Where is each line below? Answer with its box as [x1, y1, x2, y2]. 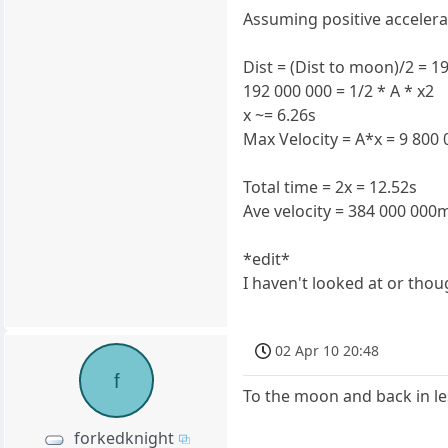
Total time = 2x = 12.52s [243, 176, 418, 198]
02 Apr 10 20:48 [275, 340, 380, 360]
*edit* [243, 248, 291, 270]
